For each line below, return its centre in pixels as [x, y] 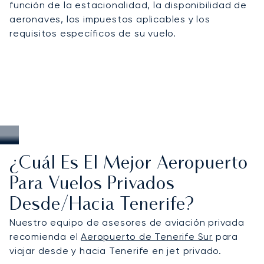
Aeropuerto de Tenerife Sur [147, 236]
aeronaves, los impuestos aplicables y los [110, 19]
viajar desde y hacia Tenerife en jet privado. [115, 250]
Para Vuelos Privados [92, 184]
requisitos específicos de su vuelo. [93, 33]
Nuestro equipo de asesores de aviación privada [127, 222]
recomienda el [45, 236]
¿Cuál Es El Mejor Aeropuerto [129, 164]
